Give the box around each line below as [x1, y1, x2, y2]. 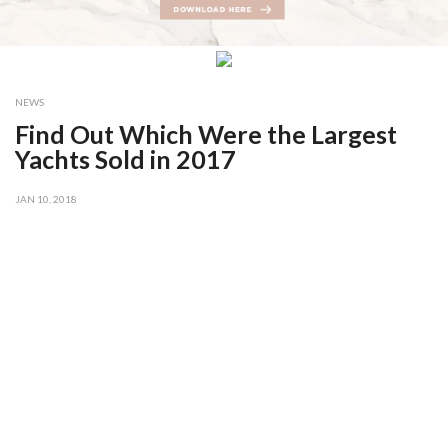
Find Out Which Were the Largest [15, 119, 397, 149]
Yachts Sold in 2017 [15, 144, 236, 174]
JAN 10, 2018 [15, 193, 77, 205]
